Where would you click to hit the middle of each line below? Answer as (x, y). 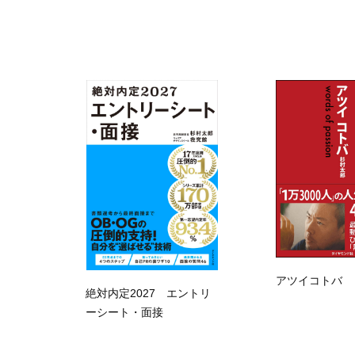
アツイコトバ (309, 281)
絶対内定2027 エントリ (148, 293)
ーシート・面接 (124, 312)
